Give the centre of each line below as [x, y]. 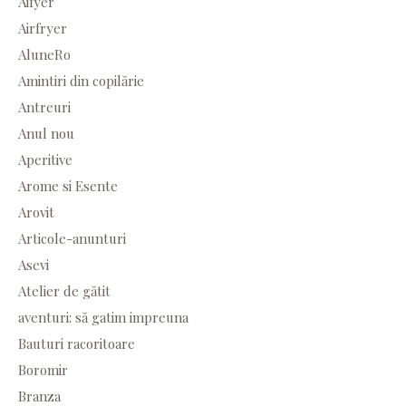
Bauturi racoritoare [77, 344]
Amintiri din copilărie [81, 81]
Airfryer [43, 29]
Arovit [36, 213]
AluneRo [44, 55]
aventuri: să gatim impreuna [103, 318]
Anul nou [46, 134]
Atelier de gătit [64, 291]
